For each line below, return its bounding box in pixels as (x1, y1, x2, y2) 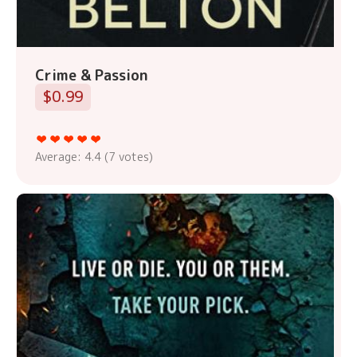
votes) (116, 149, 153, 165)
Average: (35, 149, 84, 165)
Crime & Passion (35, 65, 148, 86)
